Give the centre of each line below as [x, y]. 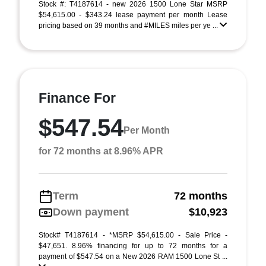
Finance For [77, 98]
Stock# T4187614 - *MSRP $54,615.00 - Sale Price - [133, 235]
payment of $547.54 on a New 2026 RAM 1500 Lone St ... [133, 256]
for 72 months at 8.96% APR [101, 151]
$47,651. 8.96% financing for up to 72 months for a [133, 246]
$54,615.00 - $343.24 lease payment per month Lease [133, 15]
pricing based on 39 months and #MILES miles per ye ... [129, 26]
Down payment [91, 212]
